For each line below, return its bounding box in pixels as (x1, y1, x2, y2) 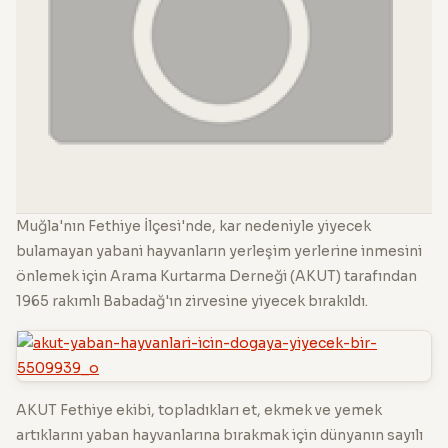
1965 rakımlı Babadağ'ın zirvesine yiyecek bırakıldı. (16, 291, 368, 310)
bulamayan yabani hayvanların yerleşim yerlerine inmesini (16, 241, 422, 260)
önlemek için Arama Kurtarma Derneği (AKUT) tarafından (16, 266, 417, 285)
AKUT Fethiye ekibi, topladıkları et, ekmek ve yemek (16, 400, 382, 419)
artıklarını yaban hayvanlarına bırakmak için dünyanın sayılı (16, 425, 423, 444)
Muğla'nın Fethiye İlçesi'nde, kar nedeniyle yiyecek (16, 216, 371, 235)
